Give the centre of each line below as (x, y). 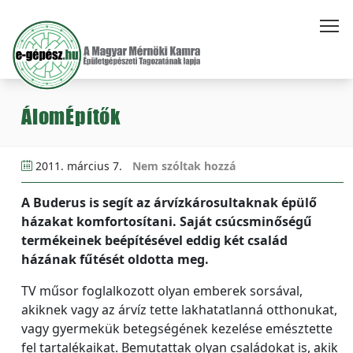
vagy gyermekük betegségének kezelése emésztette (177, 329)
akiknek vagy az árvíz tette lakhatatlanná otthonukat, (179, 310)
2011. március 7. (79, 166)
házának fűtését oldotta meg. (115, 259)
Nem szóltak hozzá (184, 166)
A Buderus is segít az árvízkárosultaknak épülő (169, 203)
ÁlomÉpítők (71, 116)
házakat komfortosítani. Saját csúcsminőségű (167, 221)
